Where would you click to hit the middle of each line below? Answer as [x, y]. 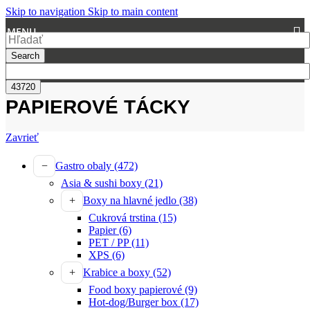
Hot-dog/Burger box [135, 302]
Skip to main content [133, 11]
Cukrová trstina [124, 217]
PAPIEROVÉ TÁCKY [98, 107]
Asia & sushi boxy [103, 183]
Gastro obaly [85, 165]
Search [25, 55]
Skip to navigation [47, 11]
